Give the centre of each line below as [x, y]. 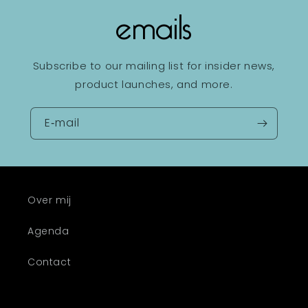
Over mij [49, 200]
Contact [49, 262]
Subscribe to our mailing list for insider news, [154, 66]
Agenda [48, 231]
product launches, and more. [154, 85]
